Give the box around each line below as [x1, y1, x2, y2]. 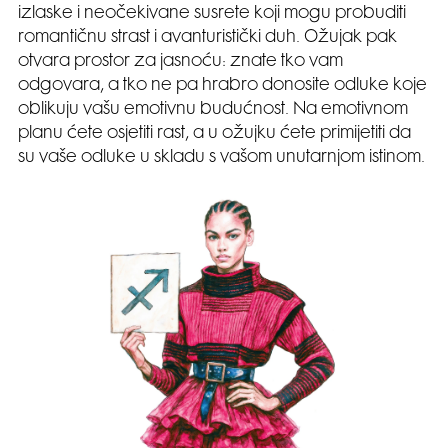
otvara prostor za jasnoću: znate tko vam [18, 54, 343, 71]
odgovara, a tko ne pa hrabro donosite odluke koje [18, 78, 427, 95]
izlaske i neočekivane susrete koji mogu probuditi [18, 6, 406, 23]
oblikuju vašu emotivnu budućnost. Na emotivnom [18, 102, 408, 119]
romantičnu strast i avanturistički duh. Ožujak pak [18, 30, 397, 47]
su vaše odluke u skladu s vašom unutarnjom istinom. [18, 150, 425, 167]
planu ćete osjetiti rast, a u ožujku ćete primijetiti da [18, 126, 411, 143]
